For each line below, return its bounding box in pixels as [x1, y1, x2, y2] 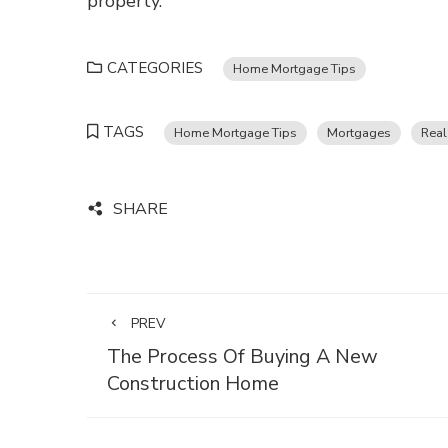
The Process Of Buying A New [107, 343, 378, 370]
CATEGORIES [107, 58, 203, 78]
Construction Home [107, 370, 279, 397]
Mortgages [327, 124, 391, 141]
